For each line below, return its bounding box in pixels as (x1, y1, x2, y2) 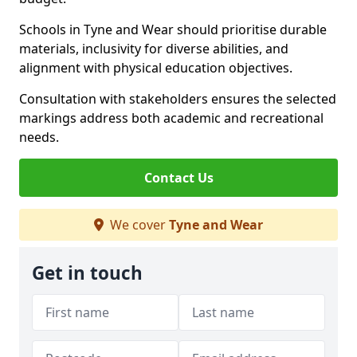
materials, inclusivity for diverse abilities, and (19, 40, 288, 57)
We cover (107, 216, 169, 233)
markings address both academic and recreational (19, 109, 324, 127)
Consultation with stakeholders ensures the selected (19, 90, 336, 108)
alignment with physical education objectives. (19, 59, 292, 76)
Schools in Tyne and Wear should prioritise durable (19, 21, 327, 38)
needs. (19, 128, 59, 146)
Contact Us (143, 169, 214, 186)
